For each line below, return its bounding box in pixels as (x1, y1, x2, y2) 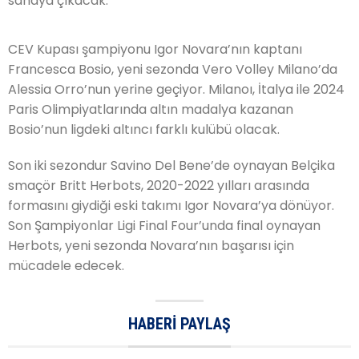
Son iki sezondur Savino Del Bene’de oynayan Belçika (8, 155, 335, 175)
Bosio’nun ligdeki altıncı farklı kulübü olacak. (8, 119, 280, 139)
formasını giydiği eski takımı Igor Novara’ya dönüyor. (8, 196, 334, 215)
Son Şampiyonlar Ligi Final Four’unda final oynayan (8, 216, 321, 235)
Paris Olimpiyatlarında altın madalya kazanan (8, 99, 293, 119)
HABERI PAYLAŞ (128, 313, 231, 333)
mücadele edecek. (8, 256, 124, 275)
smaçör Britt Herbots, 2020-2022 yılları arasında (8, 175, 309, 195)
